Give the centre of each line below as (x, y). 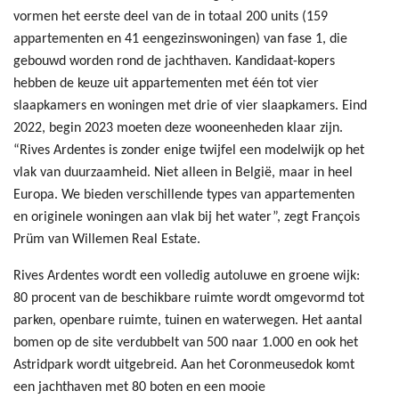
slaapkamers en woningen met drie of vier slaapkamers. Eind (190, 106)
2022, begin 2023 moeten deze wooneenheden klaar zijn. (178, 128)
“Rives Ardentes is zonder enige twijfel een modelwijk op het (189, 150)
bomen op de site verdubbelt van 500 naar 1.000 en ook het (186, 342)
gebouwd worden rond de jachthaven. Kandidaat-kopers (174, 61)
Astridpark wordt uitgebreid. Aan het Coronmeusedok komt (184, 365)
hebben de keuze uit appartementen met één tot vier (166, 83)
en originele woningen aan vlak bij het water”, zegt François (187, 217)
